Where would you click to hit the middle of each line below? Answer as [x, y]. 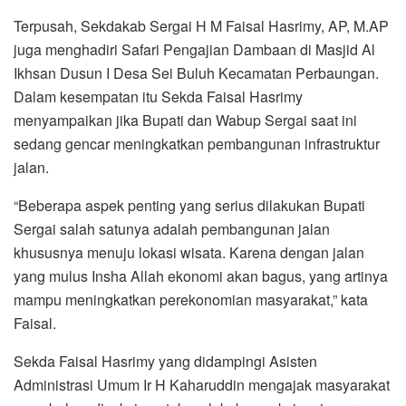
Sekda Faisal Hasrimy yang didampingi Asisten [165, 362]
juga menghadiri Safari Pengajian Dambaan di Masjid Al [194, 50]
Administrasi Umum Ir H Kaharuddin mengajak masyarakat [202, 385]
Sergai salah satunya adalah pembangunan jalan [172, 229]
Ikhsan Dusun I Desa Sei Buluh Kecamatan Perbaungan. [196, 73]
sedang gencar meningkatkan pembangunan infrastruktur [197, 144]
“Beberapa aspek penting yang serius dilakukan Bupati [189, 206]
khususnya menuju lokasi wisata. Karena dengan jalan [189, 253]
